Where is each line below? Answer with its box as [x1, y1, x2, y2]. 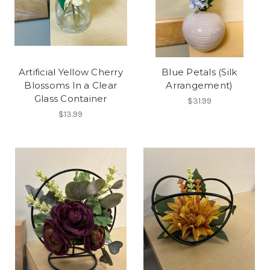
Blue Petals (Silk [162, 66, 237, 78]
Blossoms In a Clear [24, 79, 118, 91]
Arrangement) [166, 79, 233, 91]
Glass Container [34, 92, 107, 104]
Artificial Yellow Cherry [18, 66, 123, 78]
